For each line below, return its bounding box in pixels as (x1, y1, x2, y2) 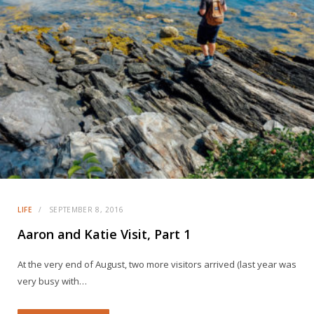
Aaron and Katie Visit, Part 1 (18, 226, 191, 243)
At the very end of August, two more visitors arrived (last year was (18, 258, 296, 271)
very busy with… (18, 275, 87, 287)
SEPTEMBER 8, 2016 (48, 205, 124, 214)
